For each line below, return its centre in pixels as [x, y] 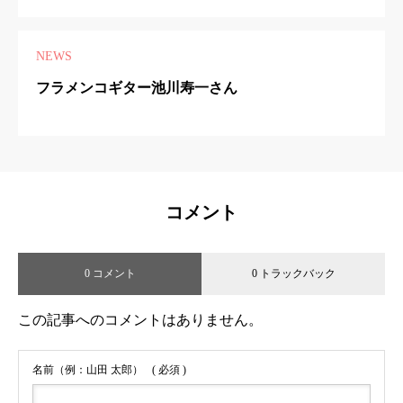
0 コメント [110, 274]
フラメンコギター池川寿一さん [137, 87]
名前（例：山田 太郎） [88, 370]
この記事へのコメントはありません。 [140, 320]
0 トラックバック [293, 274]
